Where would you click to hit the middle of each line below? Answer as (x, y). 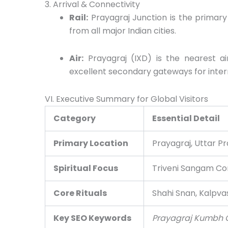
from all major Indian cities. (123, 31)
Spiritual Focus (86, 168)
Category (75, 118)
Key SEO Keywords (92, 218)
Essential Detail (186, 118)
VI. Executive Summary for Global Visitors (126, 99)
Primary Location (91, 143)
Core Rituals (80, 193)
